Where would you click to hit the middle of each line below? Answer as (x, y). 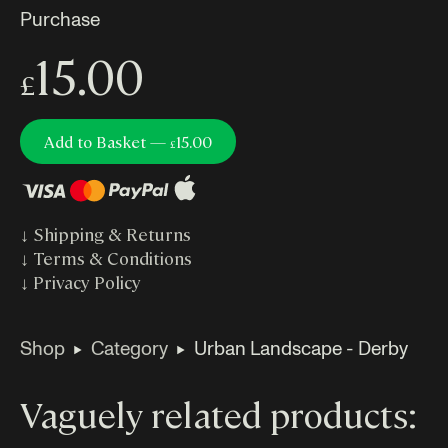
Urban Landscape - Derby (301, 348)
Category (129, 348)
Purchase (66, 19)
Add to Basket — (107, 142)
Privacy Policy (87, 282)
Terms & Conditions (112, 258)
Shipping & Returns (112, 234)
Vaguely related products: (219, 413)
